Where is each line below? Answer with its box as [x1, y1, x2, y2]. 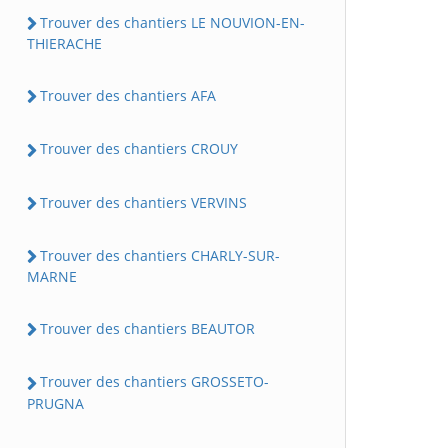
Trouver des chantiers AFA [40, 86, 216, 106]
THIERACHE [27, 34, 102, 54]
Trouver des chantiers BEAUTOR [40, 319, 255, 339]
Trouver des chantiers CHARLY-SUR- [40, 245, 280, 265]
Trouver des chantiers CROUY [40, 139, 238, 159]
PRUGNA [27, 393, 84, 413]
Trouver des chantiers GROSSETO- [40, 372, 269, 392]
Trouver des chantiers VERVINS [40, 192, 247, 212]
